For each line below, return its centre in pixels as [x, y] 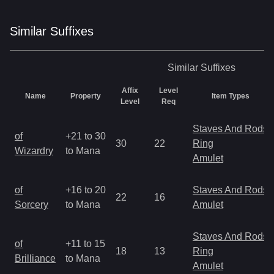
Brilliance [35, 258]
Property [86, 96]
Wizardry [34, 151]
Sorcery [31, 205]
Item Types [230, 96]
